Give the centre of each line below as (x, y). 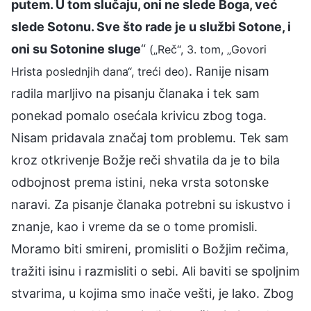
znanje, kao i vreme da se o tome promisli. (134, 226)
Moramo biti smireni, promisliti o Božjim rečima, (150, 249)
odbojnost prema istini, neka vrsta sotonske (140, 182)
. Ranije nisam (229, 71)
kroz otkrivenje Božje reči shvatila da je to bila (145, 160)
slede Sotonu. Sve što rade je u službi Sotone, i (151, 26)
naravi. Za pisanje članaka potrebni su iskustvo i (151, 204)
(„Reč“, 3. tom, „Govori (208, 49)
